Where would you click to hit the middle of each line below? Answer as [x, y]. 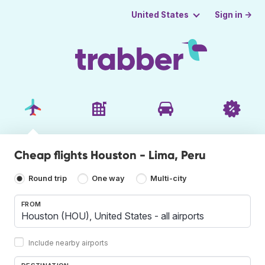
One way [109, 179]
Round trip [48, 179]
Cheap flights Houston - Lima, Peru [110, 155]
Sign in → [234, 14]
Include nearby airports [68, 243]
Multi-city [168, 179]
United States [160, 15]
